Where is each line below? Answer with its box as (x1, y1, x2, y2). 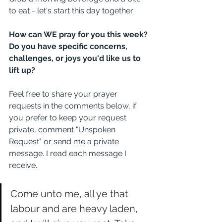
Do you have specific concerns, (9, 42, 129, 51)
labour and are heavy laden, (10, 203, 140, 215)
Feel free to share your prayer (9, 89, 119, 99)
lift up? (9, 65, 37, 75)
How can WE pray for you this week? (9, 30, 150, 39)
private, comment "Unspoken (9, 125, 117, 134)
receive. (9, 161, 39, 170)
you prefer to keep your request (9, 113, 128, 122)
